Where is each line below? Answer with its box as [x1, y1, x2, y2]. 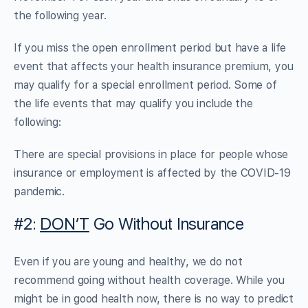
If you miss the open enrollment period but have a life [14, 41, 287, 54]
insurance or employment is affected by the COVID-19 [14, 166, 291, 179]
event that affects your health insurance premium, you [14, 59, 294, 73]
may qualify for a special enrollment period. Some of [14, 78, 277, 91]
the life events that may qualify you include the [14, 96, 253, 110]
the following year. [14, 8, 107, 22]
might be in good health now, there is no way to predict [14, 291, 294, 305]
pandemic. [14, 184, 68, 198]
